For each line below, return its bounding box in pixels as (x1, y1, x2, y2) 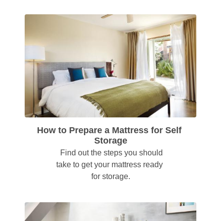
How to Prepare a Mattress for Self (37, 125, 182, 135)
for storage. (91, 172, 130, 181)
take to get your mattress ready (56, 160, 163, 169)
